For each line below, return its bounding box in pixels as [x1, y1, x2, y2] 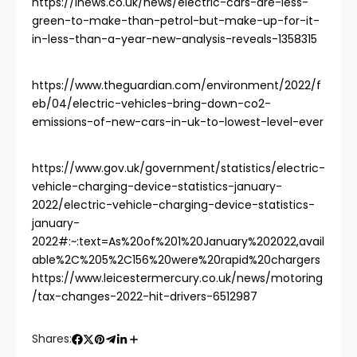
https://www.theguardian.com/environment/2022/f [32, 77, 321, 93]
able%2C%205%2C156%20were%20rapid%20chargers [32, 252, 320, 268]
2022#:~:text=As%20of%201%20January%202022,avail [32, 233, 324, 249]
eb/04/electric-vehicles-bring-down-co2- [32, 96, 271, 112]
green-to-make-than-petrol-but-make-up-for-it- [32, 13, 320, 29]
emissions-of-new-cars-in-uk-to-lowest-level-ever [32, 114, 324, 130]
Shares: [32, 331, 72, 347]
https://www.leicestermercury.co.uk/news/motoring [32, 270, 323, 286]
